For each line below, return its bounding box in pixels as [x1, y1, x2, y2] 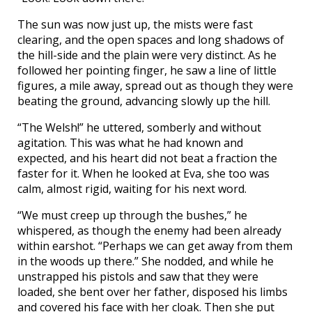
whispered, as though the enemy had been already [17, 223, 281, 239]
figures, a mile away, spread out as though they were [17, 78, 293, 94]
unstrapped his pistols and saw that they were [17, 269, 258, 285]
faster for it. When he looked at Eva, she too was [17, 166, 270, 182]
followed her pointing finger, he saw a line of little [17, 63, 276, 79]
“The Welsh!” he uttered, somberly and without [17, 120, 261, 136]
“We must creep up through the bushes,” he [17, 208, 247, 224]
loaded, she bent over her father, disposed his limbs [17, 284, 288, 300]
